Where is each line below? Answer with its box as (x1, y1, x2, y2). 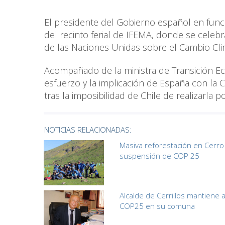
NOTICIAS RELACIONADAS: (44, 125, 132, 135)
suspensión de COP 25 (119, 151, 199, 161)
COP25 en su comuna (119, 201, 195, 211)
